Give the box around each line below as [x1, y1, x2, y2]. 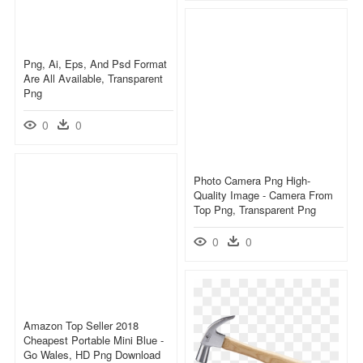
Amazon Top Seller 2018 [23, 317, 139, 333]
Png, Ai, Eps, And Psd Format [23, 55, 167, 71]
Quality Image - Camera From [194, 186, 333, 203]
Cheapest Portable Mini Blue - [23, 331, 164, 348]
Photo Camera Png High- [194, 172, 310, 188]
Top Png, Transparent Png [194, 201, 316, 217]
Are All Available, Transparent [23, 70, 163, 86]
